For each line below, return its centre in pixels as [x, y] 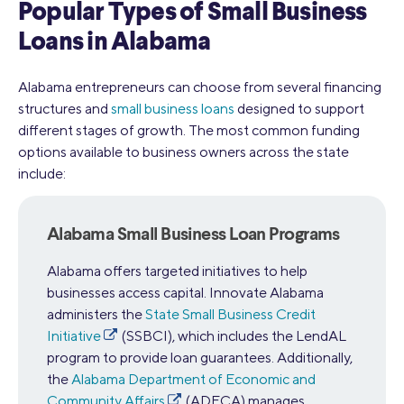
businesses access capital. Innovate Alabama [185, 293]
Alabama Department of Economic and [193, 380]
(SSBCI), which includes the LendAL [232, 336]
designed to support [299, 109]
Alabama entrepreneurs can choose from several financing [200, 87]
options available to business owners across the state [184, 152]
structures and [64, 109]
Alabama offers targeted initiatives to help [177, 271]
